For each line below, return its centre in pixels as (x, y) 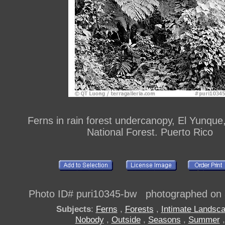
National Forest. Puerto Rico (150, 132)
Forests (139, 209)
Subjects (73, 209)
